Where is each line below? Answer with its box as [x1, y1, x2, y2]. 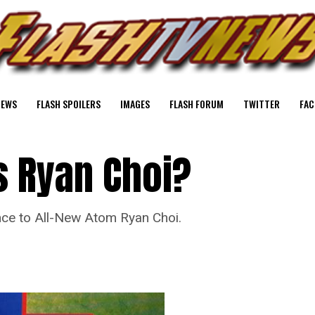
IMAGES [120, 96, 150, 111]
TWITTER [243, 96, 280, 111]
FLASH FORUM [169, 96, 224, 111]
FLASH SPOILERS [37, 96, 101, 111]
